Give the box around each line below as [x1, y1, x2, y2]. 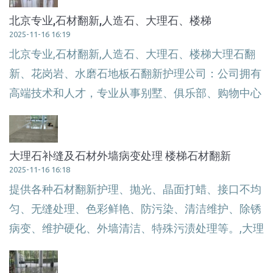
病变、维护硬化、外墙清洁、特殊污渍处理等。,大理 [9, 222, 264, 234]
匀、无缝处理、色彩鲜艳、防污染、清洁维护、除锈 [9, 202, 261, 214]
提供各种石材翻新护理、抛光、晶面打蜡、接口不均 [9, 183, 261, 195]
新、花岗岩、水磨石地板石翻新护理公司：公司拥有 [9, 67, 261, 79]
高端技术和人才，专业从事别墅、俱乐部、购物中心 [9, 87, 261, 99]
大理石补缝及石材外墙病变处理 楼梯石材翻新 [9, 149, 231, 161]
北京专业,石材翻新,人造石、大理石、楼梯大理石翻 [9, 48, 255, 60]
